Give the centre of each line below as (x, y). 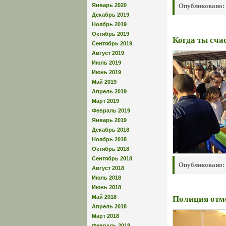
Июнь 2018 (106, 187)
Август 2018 (108, 168)
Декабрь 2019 (110, 14)
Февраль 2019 (111, 110)
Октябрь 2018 (110, 149)
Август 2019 (108, 53)
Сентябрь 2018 (112, 158)
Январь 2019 (109, 120)
